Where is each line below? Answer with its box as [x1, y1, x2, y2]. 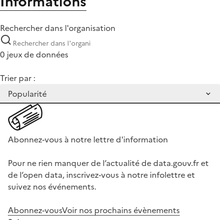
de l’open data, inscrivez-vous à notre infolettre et [8, 169, 195, 181]
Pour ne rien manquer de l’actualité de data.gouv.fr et [8, 157, 209, 169]
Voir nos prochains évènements [62, 204, 180, 217]
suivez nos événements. [8, 181, 96, 193]
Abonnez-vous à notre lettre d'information [8, 134, 168, 146]
